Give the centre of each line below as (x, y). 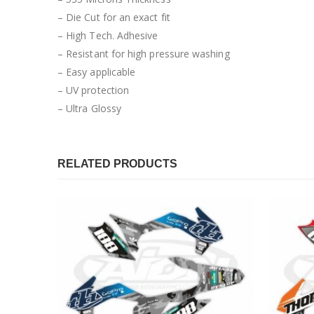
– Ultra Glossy (89, 108)
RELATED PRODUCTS (117, 163)
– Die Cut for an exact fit (114, 17)
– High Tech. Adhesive (108, 35)
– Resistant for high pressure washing (144, 53)
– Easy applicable (97, 71)
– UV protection (94, 90)
